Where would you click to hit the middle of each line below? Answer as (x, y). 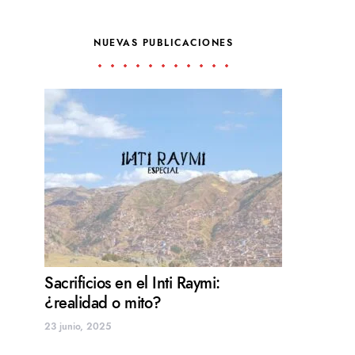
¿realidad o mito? (103, 303)
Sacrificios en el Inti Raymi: (132, 283)
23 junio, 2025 (78, 327)
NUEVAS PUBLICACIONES (163, 43)
